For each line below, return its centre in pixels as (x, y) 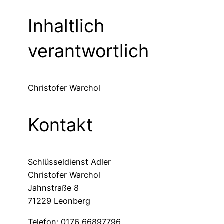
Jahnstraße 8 (53, 188)
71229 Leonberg (59, 201)
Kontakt (60, 125)
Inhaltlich (66, 26)
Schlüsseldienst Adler (69, 162)
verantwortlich (88, 51)
